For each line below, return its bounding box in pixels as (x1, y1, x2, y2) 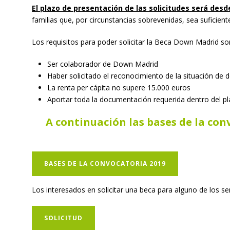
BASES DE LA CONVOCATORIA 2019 (44, 159, 166, 168)
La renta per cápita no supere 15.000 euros (47, 83, 190, 92)
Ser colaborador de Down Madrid (47, 59, 158, 69)
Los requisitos (32, 37, 81, 47)
